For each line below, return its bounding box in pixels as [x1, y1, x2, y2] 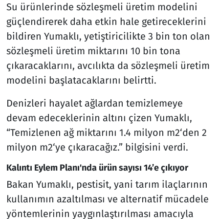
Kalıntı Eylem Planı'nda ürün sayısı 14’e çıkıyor [6, 162, 188, 173]
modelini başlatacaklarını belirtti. [6, 74, 156, 86]
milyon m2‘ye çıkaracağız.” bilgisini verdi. [6, 141, 188, 153]
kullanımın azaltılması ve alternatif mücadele [6, 193, 209, 205]
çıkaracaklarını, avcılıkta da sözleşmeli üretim [6, 59, 210, 71]
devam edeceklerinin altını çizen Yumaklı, [6, 111, 192, 124]
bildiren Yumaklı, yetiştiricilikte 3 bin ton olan [6, 30, 210, 42]
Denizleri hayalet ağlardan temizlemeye [6, 97, 183, 109]
